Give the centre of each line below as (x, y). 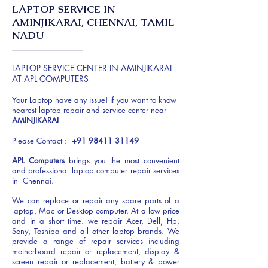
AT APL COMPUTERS (50, 79)
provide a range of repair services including (96, 241)
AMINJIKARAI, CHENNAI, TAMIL (93, 22)
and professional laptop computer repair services (96, 170)
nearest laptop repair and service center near (89, 110)
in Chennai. (33, 181)
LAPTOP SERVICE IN (63, 9)
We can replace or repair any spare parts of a (96, 200)
